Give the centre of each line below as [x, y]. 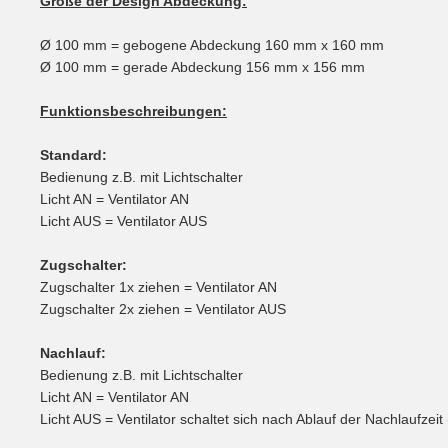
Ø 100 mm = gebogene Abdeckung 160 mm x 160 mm [212, 44]
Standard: [73, 154]
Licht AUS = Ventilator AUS [123, 220]
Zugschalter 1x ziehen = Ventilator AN [162, 286]
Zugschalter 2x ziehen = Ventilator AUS [163, 308]
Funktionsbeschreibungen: [133, 110]
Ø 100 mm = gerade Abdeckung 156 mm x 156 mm [202, 66]
